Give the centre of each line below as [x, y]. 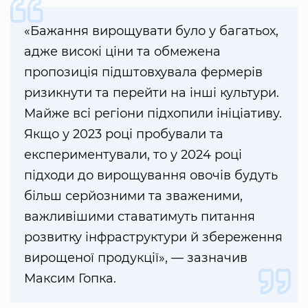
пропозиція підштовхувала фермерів [143, 73]
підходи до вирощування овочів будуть [151, 176]
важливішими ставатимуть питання [140, 217]
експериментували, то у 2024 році [133, 155]
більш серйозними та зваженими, [133, 196]
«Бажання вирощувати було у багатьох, [151, 31]
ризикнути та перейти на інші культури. [152, 93]
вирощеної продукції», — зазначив [136, 258]
